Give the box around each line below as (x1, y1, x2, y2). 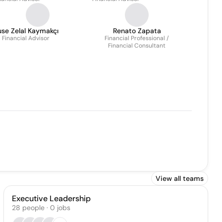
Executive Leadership (11, 193, 91, 204)
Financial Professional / (105, 34, 169, 42)
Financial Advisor (2, 34, 50, 42)
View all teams (156, 174, 204, 183)
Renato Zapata (112, 26, 161, 35)
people (22, 203, 45, 212)
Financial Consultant (108, 42, 166, 50)
